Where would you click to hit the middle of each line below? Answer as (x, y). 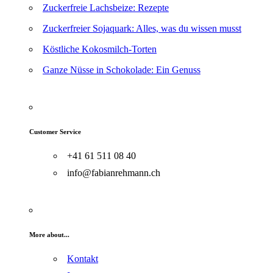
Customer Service (55, 132)
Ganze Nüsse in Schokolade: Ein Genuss (122, 70)
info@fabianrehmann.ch (114, 173)
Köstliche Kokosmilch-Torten (100, 49)
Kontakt (83, 259)
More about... (49, 235)
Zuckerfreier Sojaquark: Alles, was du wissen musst (142, 29)
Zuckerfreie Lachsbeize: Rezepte (106, 8)
